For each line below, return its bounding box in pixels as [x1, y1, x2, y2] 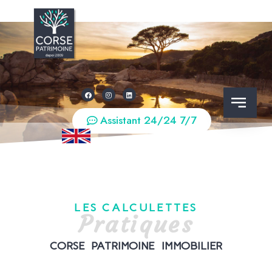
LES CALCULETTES [74, 201, 198, 215]
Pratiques [78, 210, 194, 239]
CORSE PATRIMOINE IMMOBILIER [50, 239, 222, 253]
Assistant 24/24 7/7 [100, 112, 197, 129]
